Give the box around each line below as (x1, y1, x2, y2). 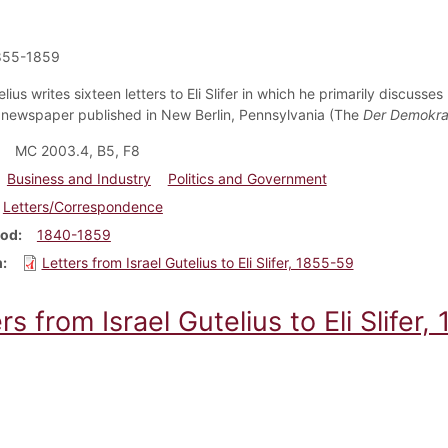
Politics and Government (167, 169, 327, 187)
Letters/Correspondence (2, 197, 163, 215)
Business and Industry (6, 169, 151, 187)
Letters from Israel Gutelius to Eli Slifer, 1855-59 (41, 253, 354, 271)
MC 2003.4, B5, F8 (14, 141, 140, 159)
